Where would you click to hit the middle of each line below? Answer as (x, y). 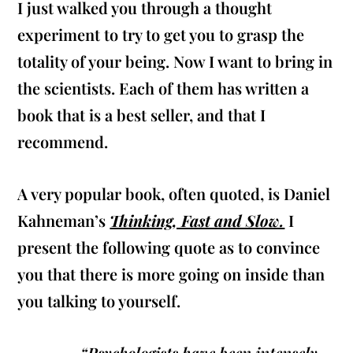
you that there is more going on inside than (171, 274)
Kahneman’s (64, 221)
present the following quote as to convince (169, 247)
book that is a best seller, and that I (142, 115)
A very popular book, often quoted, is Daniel (174, 194)
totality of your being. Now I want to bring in (175, 61)
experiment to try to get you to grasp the (161, 35)
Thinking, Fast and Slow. (197, 221)
